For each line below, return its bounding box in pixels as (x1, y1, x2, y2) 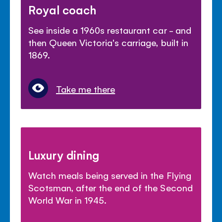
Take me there (56, 83, 115, 95)
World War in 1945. (28, 194, 107, 206)
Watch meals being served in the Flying (28, 169, 191, 181)
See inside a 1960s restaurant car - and (28, 24, 191, 36)
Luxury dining (28, 147, 100, 163)
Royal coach (28, 2, 97, 17)
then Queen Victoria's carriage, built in (28, 36, 188, 49)
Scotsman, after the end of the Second (28, 181, 193, 194)
